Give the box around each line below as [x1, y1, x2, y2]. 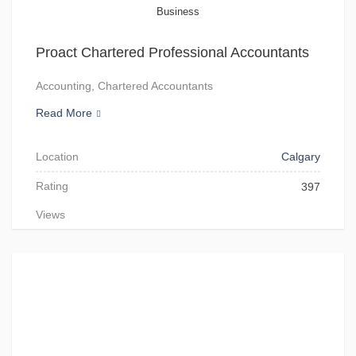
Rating [36, 180, 68, 192]
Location [36, 150, 79, 163]
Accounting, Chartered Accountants [36, 79, 213, 92]
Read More [36, 106, 92, 119]
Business [157, 6, 199, 17]
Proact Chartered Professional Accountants [36, 44, 309, 60]
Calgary [281, 150, 320, 163]
